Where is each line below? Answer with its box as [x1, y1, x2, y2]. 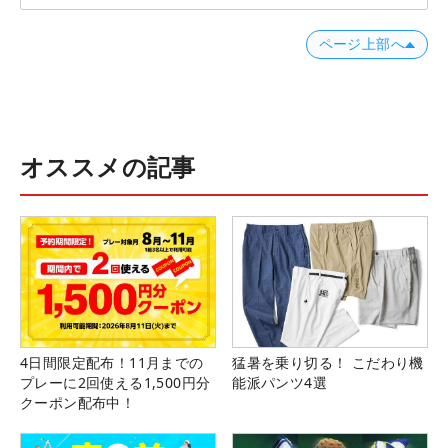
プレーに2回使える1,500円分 [20, 372, 211, 392]
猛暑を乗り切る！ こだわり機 [232, 352, 424, 372]
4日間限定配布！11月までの [20, 352, 204, 372]
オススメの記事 [20, 150, 196, 184]
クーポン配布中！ [20, 392, 136, 412]
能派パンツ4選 [232, 372, 327, 392]
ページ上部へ [318, 36, 405, 53]
